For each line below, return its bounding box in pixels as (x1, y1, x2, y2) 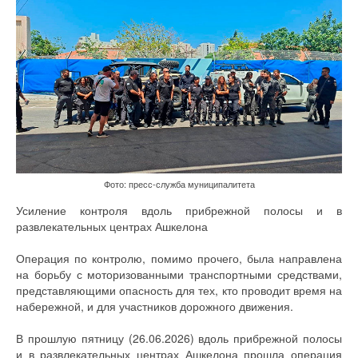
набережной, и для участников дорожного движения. (16, 297, 293, 314)
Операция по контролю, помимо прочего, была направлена (16, 249, 342, 266)
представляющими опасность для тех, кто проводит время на (16, 281, 342, 298)
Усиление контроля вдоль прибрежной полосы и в (16, 201, 342, 218)
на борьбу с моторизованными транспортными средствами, (16, 265, 342, 282)
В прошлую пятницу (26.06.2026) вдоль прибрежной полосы (16, 329, 342, 346)
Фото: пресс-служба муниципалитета (103, 177, 255, 190)
